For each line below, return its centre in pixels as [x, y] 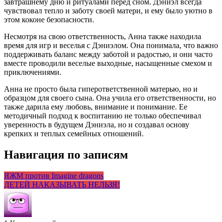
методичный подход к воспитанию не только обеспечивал [103, 115]
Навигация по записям [66, 154]
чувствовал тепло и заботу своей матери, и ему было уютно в [108, 10]
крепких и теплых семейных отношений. [74, 133]
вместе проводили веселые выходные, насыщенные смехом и [108, 63]
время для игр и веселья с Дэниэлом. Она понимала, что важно [111, 45]
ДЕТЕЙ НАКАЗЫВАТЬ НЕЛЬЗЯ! [62, 184]
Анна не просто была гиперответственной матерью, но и [101, 89]
